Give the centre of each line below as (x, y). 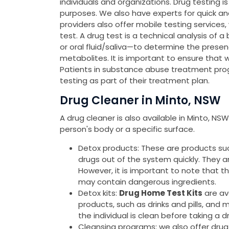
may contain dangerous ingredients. (147, 182)
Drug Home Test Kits (161, 193)
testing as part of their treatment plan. (135, 81)
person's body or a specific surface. (127, 129)
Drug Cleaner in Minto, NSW (140, 101)
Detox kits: (99, 193)
